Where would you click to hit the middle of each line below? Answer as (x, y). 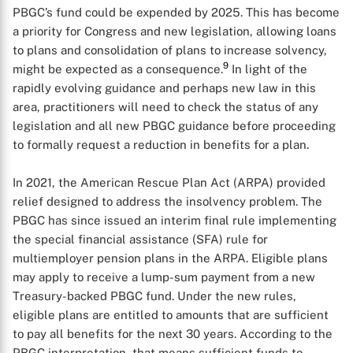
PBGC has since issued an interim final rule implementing (175, 220)
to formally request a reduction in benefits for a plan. (161, 145)
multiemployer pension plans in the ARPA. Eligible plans (170, 258)
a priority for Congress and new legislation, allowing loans (175, 31)
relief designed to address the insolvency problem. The (167, 201)
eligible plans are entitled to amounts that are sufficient (171, 315)
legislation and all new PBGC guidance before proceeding (174, 126)
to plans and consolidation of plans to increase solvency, (170, 50)
